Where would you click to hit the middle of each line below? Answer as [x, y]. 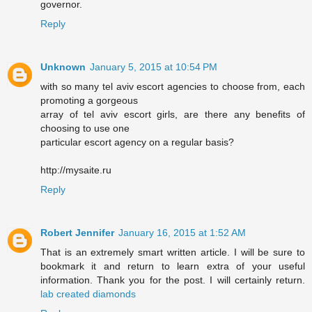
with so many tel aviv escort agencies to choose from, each [173, 86]
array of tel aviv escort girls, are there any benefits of [173, 114]
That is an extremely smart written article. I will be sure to [173, 252]
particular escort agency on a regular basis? [137, 142]
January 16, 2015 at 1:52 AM [182, 232]
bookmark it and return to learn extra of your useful [173, 266]
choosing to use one [85, 128]
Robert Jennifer [77, 232]
